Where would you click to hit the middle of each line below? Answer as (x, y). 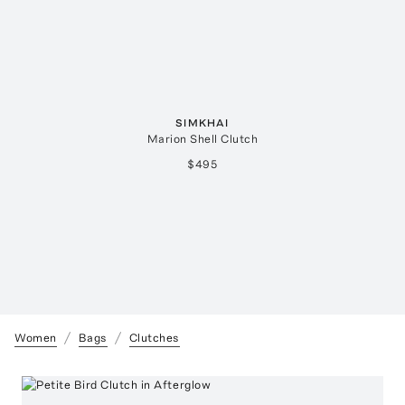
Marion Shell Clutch (202, 139)
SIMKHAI (202, 123)
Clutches (154, 338)
